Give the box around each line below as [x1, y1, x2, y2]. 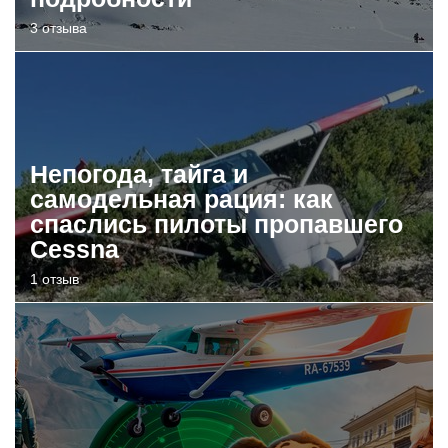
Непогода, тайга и [30, 159, 248, 188]
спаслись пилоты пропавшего [30, 209, 403, 238]
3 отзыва [30, 19, 87, 36]
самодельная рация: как [30, 184, 333, 213]
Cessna [30, 234, 119, 263]
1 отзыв [30, 270, 79, 287]
